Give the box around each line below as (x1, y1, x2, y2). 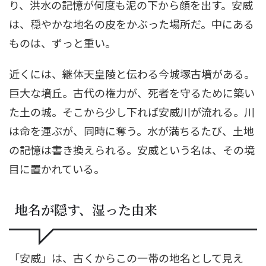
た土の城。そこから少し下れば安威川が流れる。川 (9, 103, 255, 119)
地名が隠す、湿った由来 (15, 199, 157, 218)
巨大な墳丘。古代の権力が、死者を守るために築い (9, 84, 255, 100)
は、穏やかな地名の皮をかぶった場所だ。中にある (9, 15, 254, 31)
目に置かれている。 (9, 160, 104, 176)
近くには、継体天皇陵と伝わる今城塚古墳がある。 (9, 65, 255, 81)
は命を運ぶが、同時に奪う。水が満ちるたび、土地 (9, 122, 254, 138)
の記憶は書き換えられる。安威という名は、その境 (9, 141, 255, 157)
